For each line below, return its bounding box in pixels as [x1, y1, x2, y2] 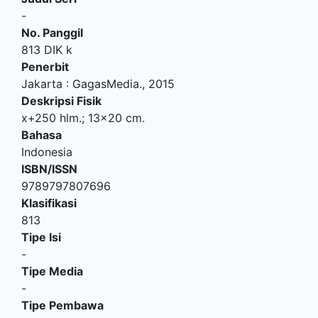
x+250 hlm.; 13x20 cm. [21, 111, 145, 125]
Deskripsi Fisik [21, 94, 102, 108]
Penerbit [21, 60, 69, 74]
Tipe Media [21, 264, 83, 278]
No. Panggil [21, 26, 83, 40]
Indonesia [21, 145, 72, 159]
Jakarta [21, 77, 62, 91]
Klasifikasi [21, 196, 77, 210]
